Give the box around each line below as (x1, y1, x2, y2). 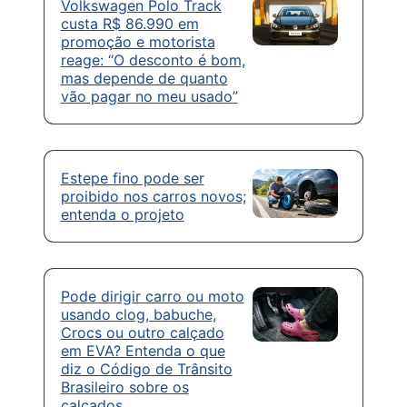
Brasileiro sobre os (60, 378, 189, 397)
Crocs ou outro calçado (60, 323, 224, 342)
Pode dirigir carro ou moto (60, 287, 244, 306)
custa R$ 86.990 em (60, 15, 199, 34)
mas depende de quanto (60, 69, 228, 88)
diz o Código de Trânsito (60, 360, 233, 379)
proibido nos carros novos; (60, 187, 246, 206)
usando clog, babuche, (60, 305, 216, 324)
